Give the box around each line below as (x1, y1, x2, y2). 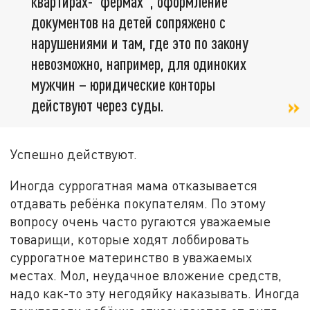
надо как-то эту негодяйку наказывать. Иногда (10, 285, 300, 302)
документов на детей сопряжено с (31, 12, 226, 33)
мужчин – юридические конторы (31, 74, 215, 95)
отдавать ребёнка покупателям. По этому (10, 195, 266, 212)
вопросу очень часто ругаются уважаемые (10, 213, 271, 230)
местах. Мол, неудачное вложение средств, (10, 267, 282, 284)
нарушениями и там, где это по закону (31, 33, 248, 53)
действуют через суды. (31, 95, 164, 116)
